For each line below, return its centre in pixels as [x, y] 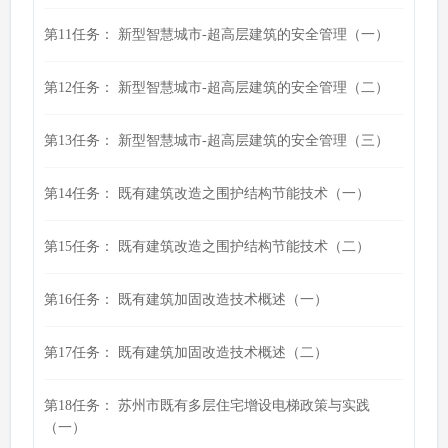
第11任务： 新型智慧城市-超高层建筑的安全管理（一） [216, 34]
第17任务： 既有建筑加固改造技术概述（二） [186, 352]
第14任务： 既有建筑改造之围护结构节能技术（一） [207, 193]
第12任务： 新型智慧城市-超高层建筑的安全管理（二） [216, 87]
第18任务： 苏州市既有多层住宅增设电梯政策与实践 [207, 405]
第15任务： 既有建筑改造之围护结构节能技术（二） [207, 246]
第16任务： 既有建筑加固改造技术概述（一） [186, 299]
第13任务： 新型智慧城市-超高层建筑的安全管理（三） [216, 140]
